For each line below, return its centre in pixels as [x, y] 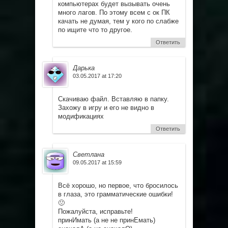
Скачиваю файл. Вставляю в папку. [113, 99]
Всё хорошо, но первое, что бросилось [118, 186]
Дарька [84, 68]
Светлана [89, 155]
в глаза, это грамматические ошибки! [116, 194]
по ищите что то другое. [95, 30]
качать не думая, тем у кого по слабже [118, 21]
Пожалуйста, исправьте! [95, 212]
